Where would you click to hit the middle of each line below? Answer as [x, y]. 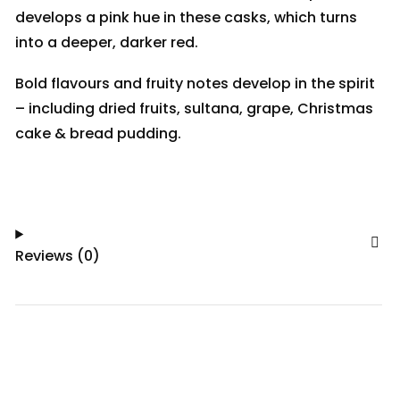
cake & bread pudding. [99, 133]
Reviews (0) [58, 255]
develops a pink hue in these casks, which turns [187, 17]
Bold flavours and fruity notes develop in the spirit [196, 83]
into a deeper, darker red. [107, 42]
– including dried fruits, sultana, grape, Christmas [195, 108]
